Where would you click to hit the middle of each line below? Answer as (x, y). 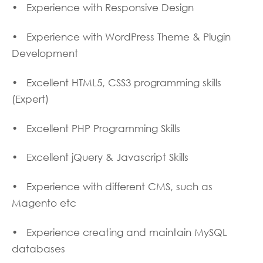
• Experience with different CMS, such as (112, 187)
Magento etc (44, 203)
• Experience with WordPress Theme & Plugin (121, 37)
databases (38, 249)
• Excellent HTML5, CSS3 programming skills (117, 82)
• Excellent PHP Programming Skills (96, 128)
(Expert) (30, 99)
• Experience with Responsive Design (103, 8)
